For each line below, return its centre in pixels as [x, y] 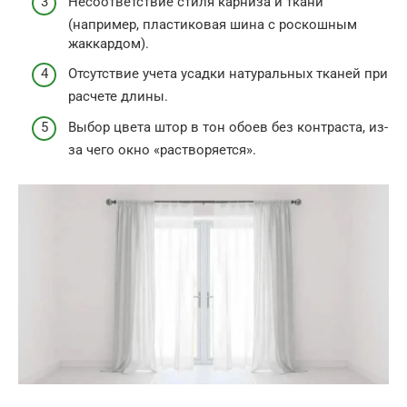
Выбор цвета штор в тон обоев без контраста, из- [228, 127]
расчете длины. [118, 97]
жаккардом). [109, 43]
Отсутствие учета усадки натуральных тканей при [228, 74]
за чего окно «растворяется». [162, 149]
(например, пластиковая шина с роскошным [213, 24]
